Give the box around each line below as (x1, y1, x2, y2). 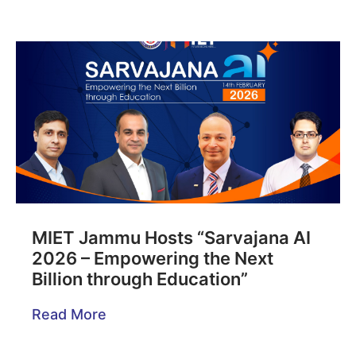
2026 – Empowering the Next (32, 248, 273, 269)
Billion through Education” (32, 269, 248, 290)
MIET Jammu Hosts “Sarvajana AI (32, 227, 311, 249)
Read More (32, 306, 106, 323)
